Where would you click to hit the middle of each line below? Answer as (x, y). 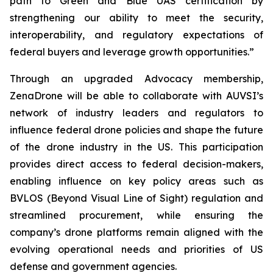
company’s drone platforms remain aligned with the (136, 232)
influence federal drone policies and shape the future (136, 130)
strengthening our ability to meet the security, (136, 18)
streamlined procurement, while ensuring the (136, 215)
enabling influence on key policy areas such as (136, 181)
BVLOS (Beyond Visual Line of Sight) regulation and (136, 198)
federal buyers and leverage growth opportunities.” (132, 52)
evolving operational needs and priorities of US (136, 249)
